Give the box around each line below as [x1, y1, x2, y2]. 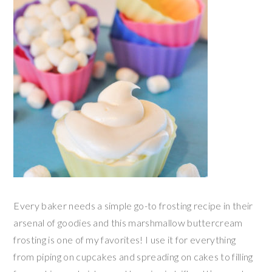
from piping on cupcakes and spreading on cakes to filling [13, 250, 253, 262]
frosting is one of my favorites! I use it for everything [13, 233, 236, 245]
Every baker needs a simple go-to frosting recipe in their [13, 199, 253, 211]
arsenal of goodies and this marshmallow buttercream [13, 216, 243, 228]
